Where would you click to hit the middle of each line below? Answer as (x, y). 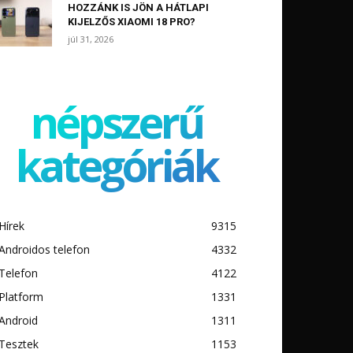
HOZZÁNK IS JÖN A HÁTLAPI (138, 8)
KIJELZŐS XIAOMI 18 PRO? (132, 22)
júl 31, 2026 (91, 39)
